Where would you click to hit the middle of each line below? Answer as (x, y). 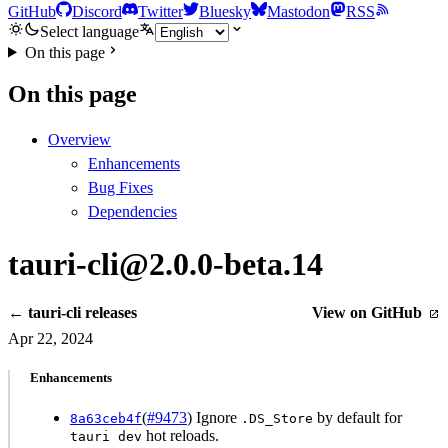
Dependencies (132, 212)
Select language (89, 31)
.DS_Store (277, 418)
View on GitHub (368, 313)
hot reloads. (180, 435)
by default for (357, 417)
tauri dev (106, 436)
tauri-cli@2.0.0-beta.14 (165, 263)
